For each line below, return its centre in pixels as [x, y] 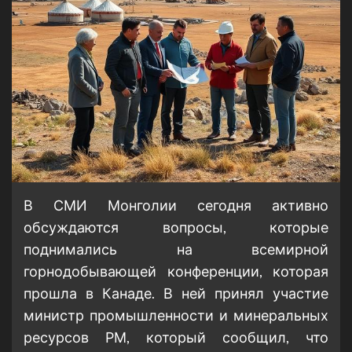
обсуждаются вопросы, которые [176, 227]
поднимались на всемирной [176, 249]
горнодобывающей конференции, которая [176, 271]
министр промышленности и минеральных [176, 315]
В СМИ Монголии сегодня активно [176, 205]
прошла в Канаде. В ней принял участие [176, 293]
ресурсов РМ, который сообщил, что [176, 337]
